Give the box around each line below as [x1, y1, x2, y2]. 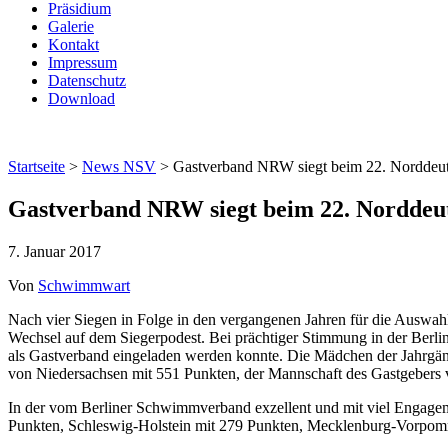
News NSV [82, 158, 156, 175]
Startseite [8, 158, 65, 175]
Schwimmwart [38, 276, 130, 294]
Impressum [48, 54, 117, 71]
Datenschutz [48, 72, 126, 89]
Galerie [48, 18, 94, 35]
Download [48, 90, 115, 107]
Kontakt [48, 36, 99, 53]
